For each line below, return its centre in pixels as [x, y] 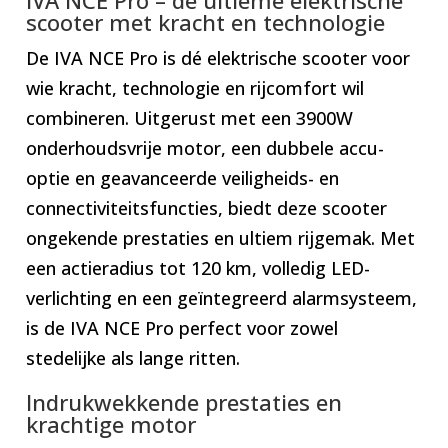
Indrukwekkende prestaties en [184, 401]
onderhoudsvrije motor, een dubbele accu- [205, 147]
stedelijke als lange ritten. [133, 357]
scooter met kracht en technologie [206, 21]
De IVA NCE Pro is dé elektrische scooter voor [218, 57]
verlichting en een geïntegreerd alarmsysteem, [222, 297]
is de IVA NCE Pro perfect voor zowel [182, 327]
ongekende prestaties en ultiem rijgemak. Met [221, 237]
